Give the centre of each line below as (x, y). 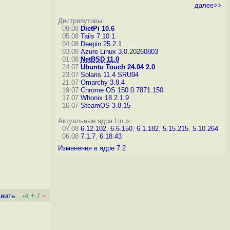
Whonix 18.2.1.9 (104, 98)
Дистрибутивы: (81, 21)
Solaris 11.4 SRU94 (109, 75)
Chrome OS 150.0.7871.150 (122, 90)
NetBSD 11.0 (100, 59)
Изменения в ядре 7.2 (92, 148)
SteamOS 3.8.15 (105, 106)
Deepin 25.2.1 (101, 44)
